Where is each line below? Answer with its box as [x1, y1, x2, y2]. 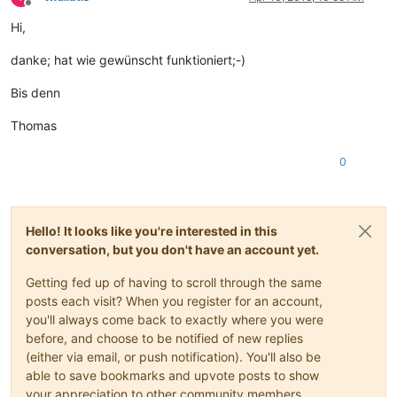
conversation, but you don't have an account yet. [26, 241, 319, 257]
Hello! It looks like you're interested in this [26, 222, 277, 238]
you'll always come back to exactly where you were [26, 311, 323, 327]
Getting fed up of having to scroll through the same [26, 274, 322, 290]
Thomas [11, 117, 57, 133]
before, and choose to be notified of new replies [26, 330, 303, 346]
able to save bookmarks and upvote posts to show [26, 367, 319, 383]
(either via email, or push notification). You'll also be [26, 348, 321, 364]
